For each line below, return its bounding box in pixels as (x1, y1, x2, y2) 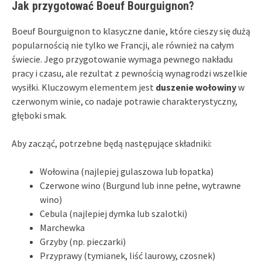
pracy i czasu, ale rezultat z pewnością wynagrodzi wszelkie (12, 67, 247, 79)
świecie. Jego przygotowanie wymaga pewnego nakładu (12, 53, 233, 65)
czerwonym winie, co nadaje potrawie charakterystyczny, (12, 95, 237, 107)
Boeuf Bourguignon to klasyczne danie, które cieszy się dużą (12, 25, 250, 37)
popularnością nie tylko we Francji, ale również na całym (12, 39, 234, 51)
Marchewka (40, 221, 85, 233)
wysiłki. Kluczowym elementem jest (12, 81, 156, 93)
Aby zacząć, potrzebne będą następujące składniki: (12, 137, 212, 149)
